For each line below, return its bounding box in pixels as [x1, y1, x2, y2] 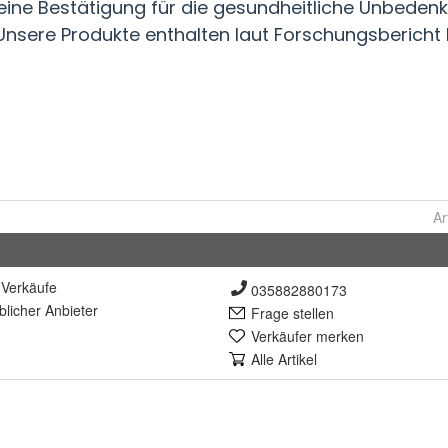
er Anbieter [28, 300, 98, 321]
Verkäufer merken [251, 326, 364, 347]
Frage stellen [251, 303, 334, 324]
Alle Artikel [251, 349, 317, 370]
